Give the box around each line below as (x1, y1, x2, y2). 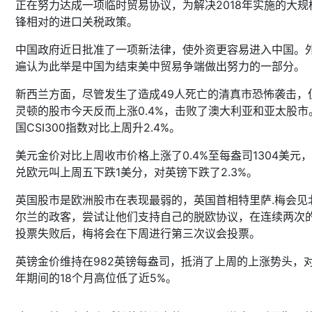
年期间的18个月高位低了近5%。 (15, 271, 177, 285)
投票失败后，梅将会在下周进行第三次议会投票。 (15, 226, 260, 240)
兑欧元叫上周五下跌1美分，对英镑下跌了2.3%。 (15, 165, 258, 179)
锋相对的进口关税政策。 (15, 15, 138, 29)
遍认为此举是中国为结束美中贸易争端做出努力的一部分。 (15, 59, 305, 73)
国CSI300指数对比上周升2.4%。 (15, 120, 180, 134)
